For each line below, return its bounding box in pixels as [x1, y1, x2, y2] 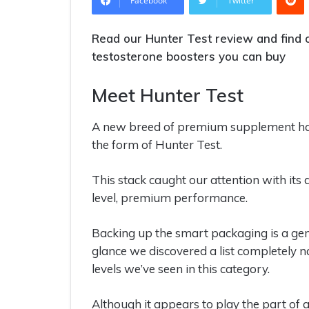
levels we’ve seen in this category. [92, 261, 270, 276]
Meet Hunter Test [92, 83, 243, 108]
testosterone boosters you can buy [92, 49, 286, 64]
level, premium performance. [92, 190, 248, 205]
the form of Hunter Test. [92, 137, 222, 152]
